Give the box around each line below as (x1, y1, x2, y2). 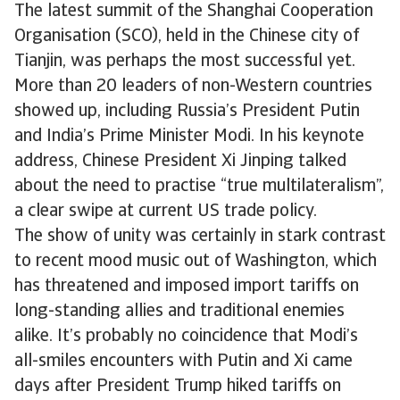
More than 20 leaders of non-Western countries (14, 78, 372, 96)
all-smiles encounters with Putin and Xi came (14, 353, 353, 371)
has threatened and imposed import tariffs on (14, 278, 359, 296)
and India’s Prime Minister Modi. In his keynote (14, 128, 364, 146)
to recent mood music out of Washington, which (14, 253, 377, 271)
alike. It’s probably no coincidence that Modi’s (14, 328, 358, 346)
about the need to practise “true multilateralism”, (14, 178, 384, 196)
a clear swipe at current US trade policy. (14, 203, 317, 221)
